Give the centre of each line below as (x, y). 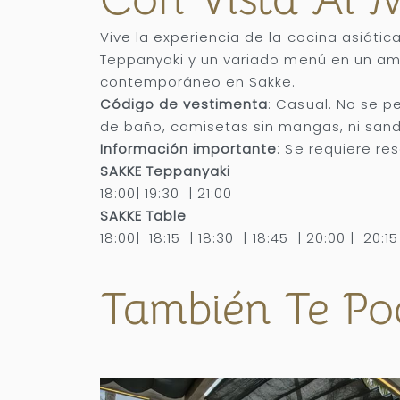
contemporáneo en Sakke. (198, 81)
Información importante (189, 148)
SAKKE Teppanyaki (168, 171)
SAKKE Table (146, 215)
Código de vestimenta (184, 104)
